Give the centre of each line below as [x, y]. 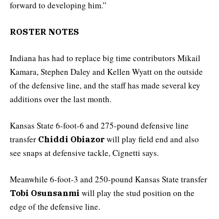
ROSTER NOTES [44, 32]
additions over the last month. [61, 99]
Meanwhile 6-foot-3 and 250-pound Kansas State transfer [109, 179]
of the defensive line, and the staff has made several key [105, 85]
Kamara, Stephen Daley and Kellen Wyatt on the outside [106, 72]
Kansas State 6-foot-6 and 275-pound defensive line [99, 126]
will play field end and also [152, 139]
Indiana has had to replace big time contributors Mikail [105, 58]
